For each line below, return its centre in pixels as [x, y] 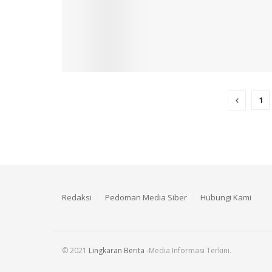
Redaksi [77, 197]
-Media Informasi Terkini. [188, 250]
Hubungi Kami [226, 197]
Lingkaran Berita [117, 250]
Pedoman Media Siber [146, 197]
